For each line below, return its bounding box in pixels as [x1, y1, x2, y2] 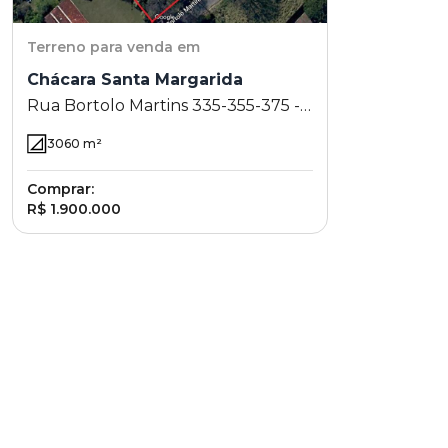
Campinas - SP [27, 143, 140, 163]
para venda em [90, 37, 200, 56]
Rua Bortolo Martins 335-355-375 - [27, 95, 300, 115]
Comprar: [27, 179, 94, 198]
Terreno [27, 37, 86, 56]
